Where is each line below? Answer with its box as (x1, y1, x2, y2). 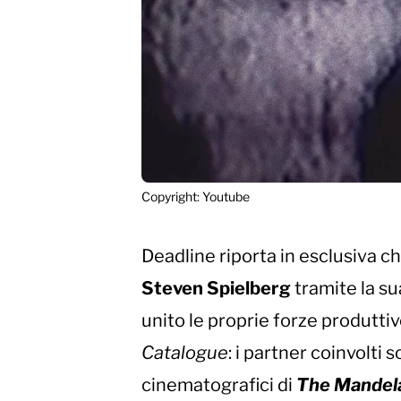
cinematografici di (141, 374, 296, 397)
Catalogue (141, 342, 228, 364)
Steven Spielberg (141, 277, 291, 300)
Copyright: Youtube (141, 189, 250, 205)
